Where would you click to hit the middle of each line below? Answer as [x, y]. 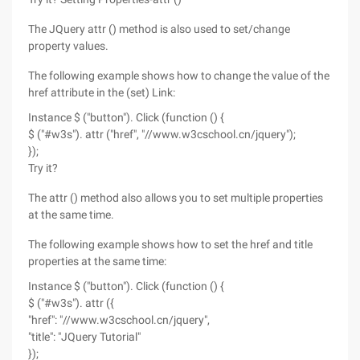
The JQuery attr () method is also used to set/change [159, 29]
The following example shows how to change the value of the [179, 76]
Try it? [43, 168]
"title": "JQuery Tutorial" [84, 337]
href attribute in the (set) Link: [102, 92]
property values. [68, 46]
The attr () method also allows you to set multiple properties [176, 198]
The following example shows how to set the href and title [170, 244]
